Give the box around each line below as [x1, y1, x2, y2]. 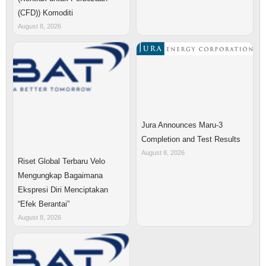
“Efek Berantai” [18, 199, 69, 208]
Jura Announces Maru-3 [141, 121, 223, 130]
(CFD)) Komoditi [18, 8, 73, 18]
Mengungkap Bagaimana [18, 170, 103, 180]
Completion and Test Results [141, 135, 240, 144]
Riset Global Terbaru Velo [18, 156, 105, 166]
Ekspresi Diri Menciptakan [18, 185, 108, 194]
